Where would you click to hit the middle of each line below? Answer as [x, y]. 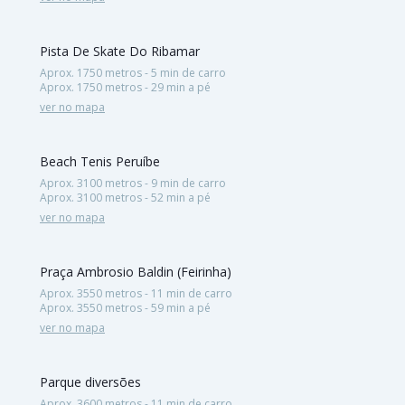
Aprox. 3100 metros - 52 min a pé [125, 197]
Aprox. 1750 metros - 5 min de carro [133, 72]
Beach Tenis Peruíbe [100, 161]
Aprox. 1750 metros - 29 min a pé [125, 87]
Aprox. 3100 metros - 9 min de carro [133, 183]
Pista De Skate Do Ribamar [120, 51]
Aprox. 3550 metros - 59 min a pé [125, 307]
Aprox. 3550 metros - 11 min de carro [136, 293]
